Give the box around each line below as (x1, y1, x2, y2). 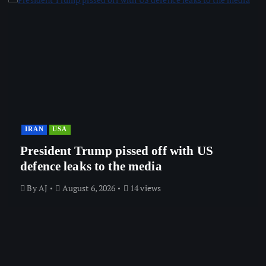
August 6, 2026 (60, 182, 116, 194)
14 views (128, 182, 161, 194)
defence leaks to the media (20, 159, 162, 173)
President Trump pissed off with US (20, 143, 213, 158)
